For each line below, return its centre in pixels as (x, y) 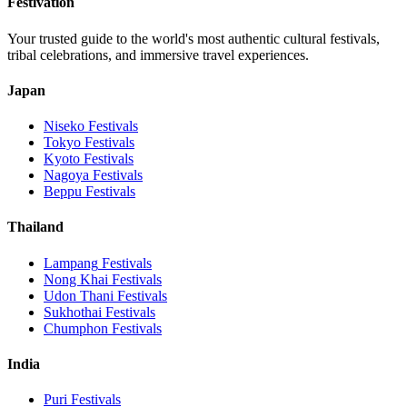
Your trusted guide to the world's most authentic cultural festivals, (194, 38)
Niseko (64, 126)
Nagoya (66, 175)
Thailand (35, 227)
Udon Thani (79, 295)
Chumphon (76, 328)
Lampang (71, 263)
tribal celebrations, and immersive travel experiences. (158, 55)
